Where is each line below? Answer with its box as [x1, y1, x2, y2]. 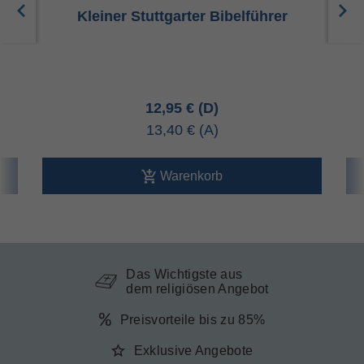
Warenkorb [160, 168, 223, 183]
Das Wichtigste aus [126, 267, 243, 281]
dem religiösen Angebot [126, 282, 269, 296]
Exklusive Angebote [133, 344, 253, 357]
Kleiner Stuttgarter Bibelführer [76, 8, 288, 24]
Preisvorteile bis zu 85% [119, 313, 266, 327]
